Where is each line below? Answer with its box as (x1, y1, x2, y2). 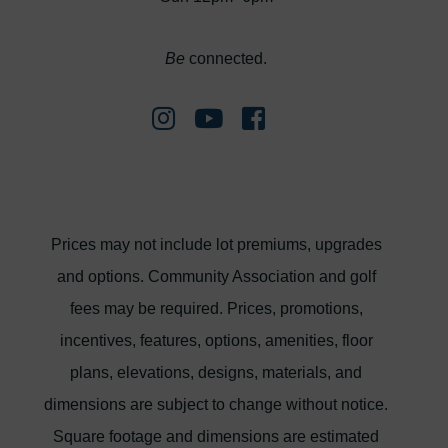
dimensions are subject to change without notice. (44, 395, 389, 413)
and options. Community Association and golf (56, 267, 376, 285)
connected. (185, 49, 268, 67)
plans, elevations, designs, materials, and (70, 363, 363, 381)
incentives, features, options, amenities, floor (59, 331, 373, 349)
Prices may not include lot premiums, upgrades (50, 235, 382, 253)
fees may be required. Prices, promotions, (69, 299, 363, 317)
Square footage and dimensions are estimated (53, 427, 380, 445)
